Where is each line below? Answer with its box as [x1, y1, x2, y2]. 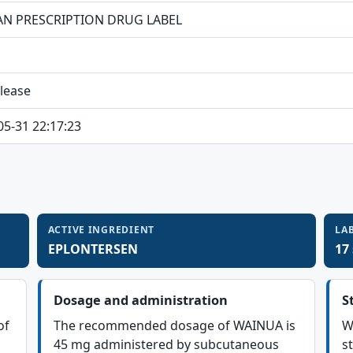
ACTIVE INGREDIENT [47, 223, 155, 236]
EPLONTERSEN [47, 240, 138, 258]
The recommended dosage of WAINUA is [54, 317, 295, 334]
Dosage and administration [54, 292, 228, 309]
